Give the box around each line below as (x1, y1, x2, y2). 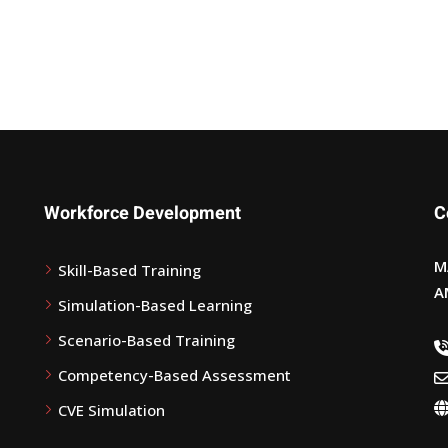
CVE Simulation (58, 400, 165, 420)
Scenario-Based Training (58, 330, 235, 350)
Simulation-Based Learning (58, 295, 252, 315)
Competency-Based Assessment (58, 365, 291, 385)
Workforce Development (44, 200, 241, 227)
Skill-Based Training (58, 260, 201, 280)
